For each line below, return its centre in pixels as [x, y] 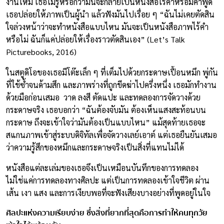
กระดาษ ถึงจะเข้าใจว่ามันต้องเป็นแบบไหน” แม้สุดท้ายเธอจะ [106, 122]
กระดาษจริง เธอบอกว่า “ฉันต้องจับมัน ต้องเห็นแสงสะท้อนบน [106, 110]
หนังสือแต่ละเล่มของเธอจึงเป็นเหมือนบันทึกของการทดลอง [103, 168]
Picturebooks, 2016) [41, 52]
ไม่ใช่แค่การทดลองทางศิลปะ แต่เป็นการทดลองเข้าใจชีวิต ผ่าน [108, 180]
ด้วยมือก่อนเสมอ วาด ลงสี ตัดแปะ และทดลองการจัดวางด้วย [103, 97]
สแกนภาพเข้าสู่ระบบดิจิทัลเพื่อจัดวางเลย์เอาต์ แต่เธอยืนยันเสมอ [111, 135]
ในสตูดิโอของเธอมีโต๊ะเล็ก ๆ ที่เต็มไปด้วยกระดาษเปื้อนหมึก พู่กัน [112, 72]
